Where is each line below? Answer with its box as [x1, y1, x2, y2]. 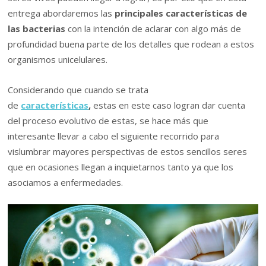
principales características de [115, 7, 248, 20]
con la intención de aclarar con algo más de [68, 23, 242, 35]
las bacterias [8, 23, 68, 35]
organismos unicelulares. [8, 53, 108, 66]
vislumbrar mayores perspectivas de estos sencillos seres [8, 145, 248, 157]
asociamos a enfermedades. [8, 176, 123, 188]
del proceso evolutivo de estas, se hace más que [8, 114, 209, 126]
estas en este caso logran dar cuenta [93, 99, 246, 111]
